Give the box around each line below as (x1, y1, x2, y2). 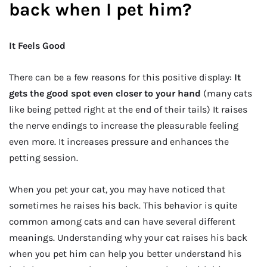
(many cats (201, 88, 252, 99)
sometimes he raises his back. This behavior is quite (9, 200, 237, 212)
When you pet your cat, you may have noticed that (9, 184, 225, 195)
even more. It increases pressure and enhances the (9, 136, 229, 147)
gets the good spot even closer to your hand (9, 88, 201, 99)
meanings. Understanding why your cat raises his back (9, 232, 247, 244)
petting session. (9, 152, 78, 163)
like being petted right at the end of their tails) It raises (9, 104, 247, 115)
